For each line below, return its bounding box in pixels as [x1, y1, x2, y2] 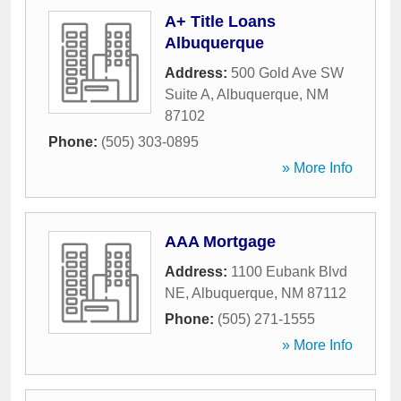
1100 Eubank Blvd [231, 264, 347, 279]
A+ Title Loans [165, 13, 276, 30]
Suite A [165, 87, 210, 102]
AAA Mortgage [165, 233, 276, 251]
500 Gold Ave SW [231, 65, 344, 81]
